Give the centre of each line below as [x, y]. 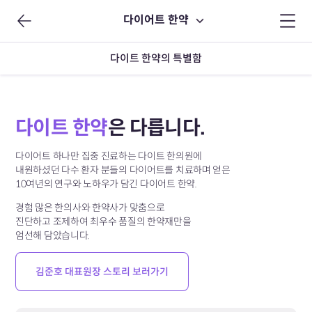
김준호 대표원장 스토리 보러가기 [102, 272]
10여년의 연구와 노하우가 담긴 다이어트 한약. [107, 184]
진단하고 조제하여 [52, 221]
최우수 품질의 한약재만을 [140, 221]
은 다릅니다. [157, 128]
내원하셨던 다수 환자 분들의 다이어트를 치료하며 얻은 [123, 170]
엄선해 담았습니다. [53, 235]
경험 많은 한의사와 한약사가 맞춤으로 [90, 208]
